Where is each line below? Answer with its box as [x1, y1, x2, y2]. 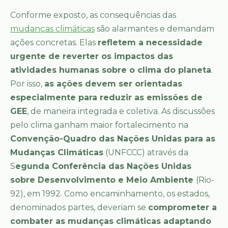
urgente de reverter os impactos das [10, 51, 173, 61]
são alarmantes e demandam [95, 23, 214, 34]
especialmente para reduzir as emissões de [10, 92, 203, 102]
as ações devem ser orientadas [44, 78, 182, 89]
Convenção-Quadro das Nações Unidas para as [10, 133, 215, 144]
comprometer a [148, 202, 217, 212]
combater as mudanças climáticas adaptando [10, 216, 211, 226]
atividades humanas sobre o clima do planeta [10, 65, 211, 75]
